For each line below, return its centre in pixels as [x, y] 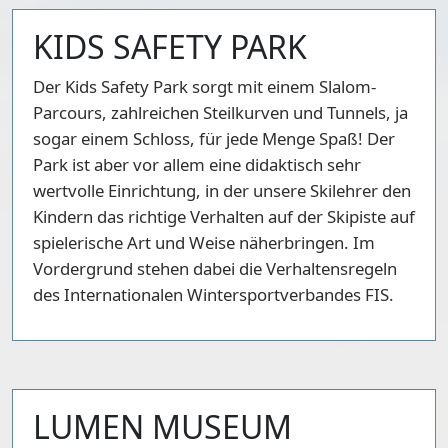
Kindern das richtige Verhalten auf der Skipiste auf [224, 216]
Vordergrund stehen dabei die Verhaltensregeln [215, 268]
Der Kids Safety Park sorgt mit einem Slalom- [204, 86]
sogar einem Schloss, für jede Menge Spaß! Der [214, 138]
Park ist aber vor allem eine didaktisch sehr [197, 164]
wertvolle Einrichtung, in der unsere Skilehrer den [222, 190]
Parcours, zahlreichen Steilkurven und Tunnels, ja [220, 112]
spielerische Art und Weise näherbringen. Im [204, 242]
